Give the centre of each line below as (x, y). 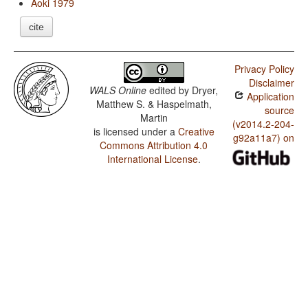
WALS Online (118, 90)
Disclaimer (271, 83)
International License (152, 159)
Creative (196, 132)
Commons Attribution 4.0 (154, 145)
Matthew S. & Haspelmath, (154, 104)
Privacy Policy (264, 69)
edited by (169, 90)
